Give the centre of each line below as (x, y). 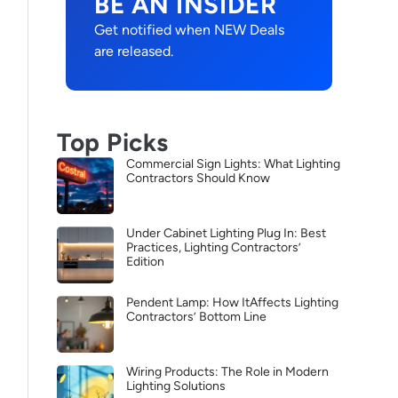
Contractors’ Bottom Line (196, 317)
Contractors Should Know (198, 178)
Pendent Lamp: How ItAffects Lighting (232, 302)
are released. (134, 51)
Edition (145, 262)
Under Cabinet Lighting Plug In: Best (226, 233)
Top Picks (113, 142)
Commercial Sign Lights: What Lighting (233, 164)
